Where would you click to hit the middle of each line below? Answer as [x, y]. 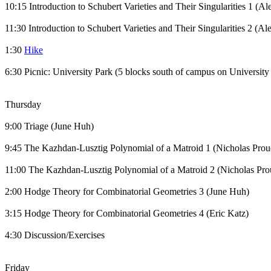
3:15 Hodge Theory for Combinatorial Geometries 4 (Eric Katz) [127, 213]
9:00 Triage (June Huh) [49, 126]
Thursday [23, 104]
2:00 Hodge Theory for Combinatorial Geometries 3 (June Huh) [127, 191]
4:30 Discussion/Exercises [55, 235]
